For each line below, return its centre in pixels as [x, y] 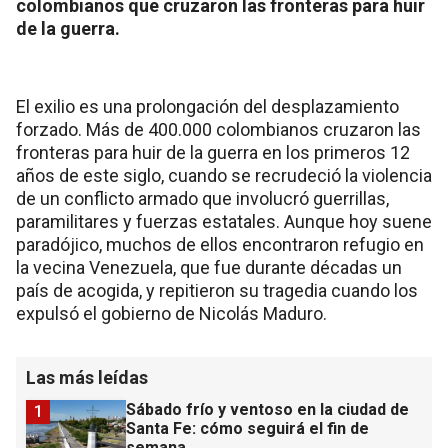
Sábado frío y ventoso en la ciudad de [267, 410]
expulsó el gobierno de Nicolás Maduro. [171, 314]
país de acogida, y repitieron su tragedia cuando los [217, 291]
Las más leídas [87, 378]
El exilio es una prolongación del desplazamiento [207, 107]
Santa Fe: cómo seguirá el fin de [247, 429]
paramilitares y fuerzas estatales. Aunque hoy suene [224, 222]
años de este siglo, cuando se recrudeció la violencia [224, 176]
